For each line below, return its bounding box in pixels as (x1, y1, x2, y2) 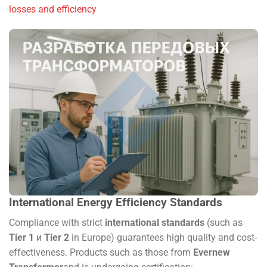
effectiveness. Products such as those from (9, 247, 193, 259)
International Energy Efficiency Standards (9, 195, 222, 209)
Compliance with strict (9, 217, 105, 229)
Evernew (193, 247, 230, 259)
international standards (105, 217, 204, 229)
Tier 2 (44, 232, 69, 244)
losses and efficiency (9, 4, 97, 15)
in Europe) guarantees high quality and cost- (69, 232, 257, 244)
